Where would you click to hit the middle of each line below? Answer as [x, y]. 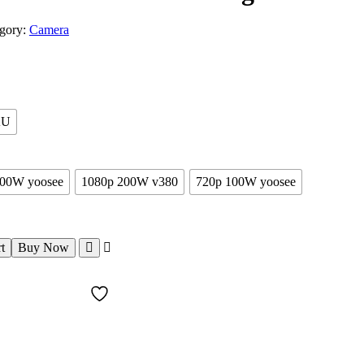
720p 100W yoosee [245, 182]
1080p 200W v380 [129, 182]
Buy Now [43, 248]
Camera [49, 30]
